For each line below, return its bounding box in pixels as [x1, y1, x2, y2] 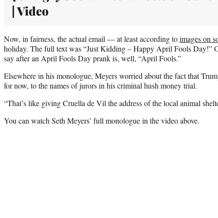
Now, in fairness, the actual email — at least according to [4, 33, 180, 44]
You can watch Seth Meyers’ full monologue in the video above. [4, 115, 200, 126]
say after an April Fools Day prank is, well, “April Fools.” [4, 53, 181, 63]
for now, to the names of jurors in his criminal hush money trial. [4, 80, 197, 91]
